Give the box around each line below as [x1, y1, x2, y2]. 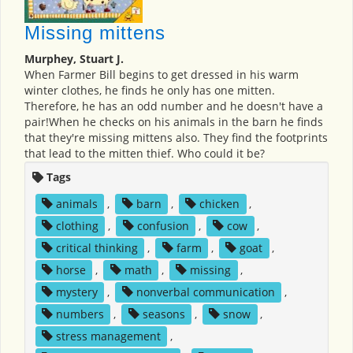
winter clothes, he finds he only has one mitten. [24, 82, 275, 98]
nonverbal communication [136, 284, 275, 299]
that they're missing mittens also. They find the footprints [24, 129, 328, 145]
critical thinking [55, 240, 138, 255]
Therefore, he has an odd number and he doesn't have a [24, 98, 323, 113]
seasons [142, 306, 185, 321]
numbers [55, 306, 104, 321]
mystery [55, 284, 98, 299]
